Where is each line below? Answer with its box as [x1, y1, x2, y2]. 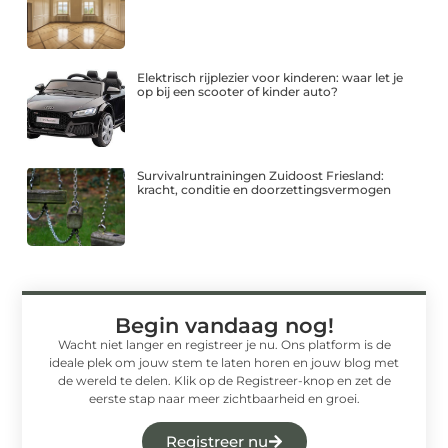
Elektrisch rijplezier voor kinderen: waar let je [137, 70, 404, 86]
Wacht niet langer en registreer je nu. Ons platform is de [57, 336, 391, 352]
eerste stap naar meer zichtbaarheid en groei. [88, 390, 360, 406]
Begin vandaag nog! [114, 312, 334, 338]
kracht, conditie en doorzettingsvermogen [137, 182, 392, 198]
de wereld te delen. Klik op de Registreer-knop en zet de [57, 372, 391, 388]
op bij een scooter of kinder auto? [137, 84, 339, 100]
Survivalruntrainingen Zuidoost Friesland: [137, 168, 385, 184]
